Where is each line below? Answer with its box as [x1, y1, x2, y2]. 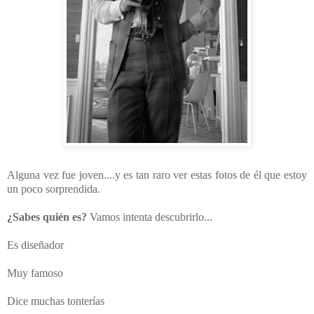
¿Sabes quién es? [7, 211, 87, 224]
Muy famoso [7, 267, 63, 280]
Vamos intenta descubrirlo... [87, 211, 212, 224]
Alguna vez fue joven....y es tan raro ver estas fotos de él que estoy [7, 169, 307, 182]
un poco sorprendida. [7, 183, 100, 196]
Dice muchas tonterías [7, 295, 104, 308]
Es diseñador [7, 239, 64, 252]
